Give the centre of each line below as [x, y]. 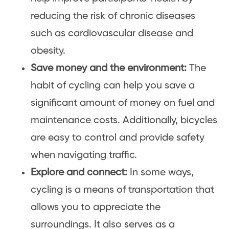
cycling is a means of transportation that [122, 190]
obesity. [48, 51]
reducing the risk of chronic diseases [113, 16]
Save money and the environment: [109, 68]
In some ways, [161, 172]
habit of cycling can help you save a [113, 85]
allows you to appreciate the [96, 207]
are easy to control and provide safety [118, 138]
